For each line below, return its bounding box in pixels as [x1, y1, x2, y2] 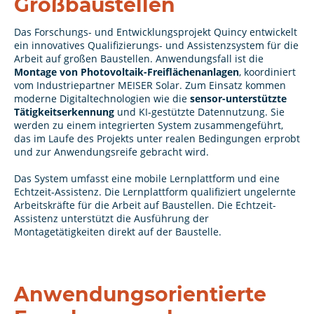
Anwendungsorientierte [14, 282, 266, 307]
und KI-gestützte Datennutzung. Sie [114, 105, 285, 119]
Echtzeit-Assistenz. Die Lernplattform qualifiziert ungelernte [14, 185, 296, 199]
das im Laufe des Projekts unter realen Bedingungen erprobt [14, 132, 300, 146]
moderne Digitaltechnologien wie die [14, 92, 190, 106]
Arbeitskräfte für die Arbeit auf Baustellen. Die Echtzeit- [14, 198, 276, 212]
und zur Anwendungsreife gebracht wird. [14, 145, 209, 159]
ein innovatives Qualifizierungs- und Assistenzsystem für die [14, 39, 299, 53]
